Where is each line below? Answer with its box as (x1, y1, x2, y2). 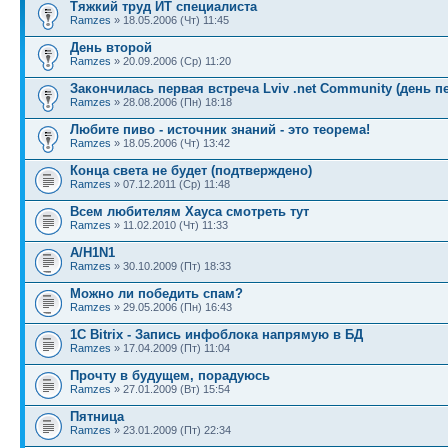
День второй (70, 40, 152, 55)
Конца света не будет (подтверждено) (70, 163, 312, 178)
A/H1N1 (70, 245, 115, 260)
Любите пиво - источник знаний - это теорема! (70, 122, 370, 137)
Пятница (70, 409, 124, 424)
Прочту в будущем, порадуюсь (70, 368, 270, 383)
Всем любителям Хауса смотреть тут (70, 204, 309, 219)
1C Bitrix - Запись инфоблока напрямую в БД (70, 327, 363, 342)
